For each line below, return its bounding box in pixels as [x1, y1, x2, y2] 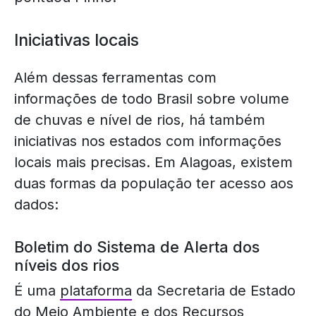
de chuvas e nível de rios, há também [14, 111, 265, 128]
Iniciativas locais [14, 29, 139, 50]
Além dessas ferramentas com [14, 68, 217, 86]
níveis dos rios [14, 255, 119, 274]
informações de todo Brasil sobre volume [14, 90, 289, 107]
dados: [14, 195, 59, 213]
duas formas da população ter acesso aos [14, 174, 293, 192]
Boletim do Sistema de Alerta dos [14, 237, 260, 256]
